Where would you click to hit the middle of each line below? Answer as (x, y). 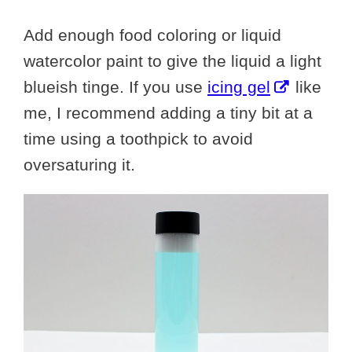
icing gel (239, 87)
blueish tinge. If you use (115, 87)
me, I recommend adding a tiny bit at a (168, 113)
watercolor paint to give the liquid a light (172, 61)
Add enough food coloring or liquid (152, 35)
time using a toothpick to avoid (138, 139)
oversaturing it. (79, 165)
